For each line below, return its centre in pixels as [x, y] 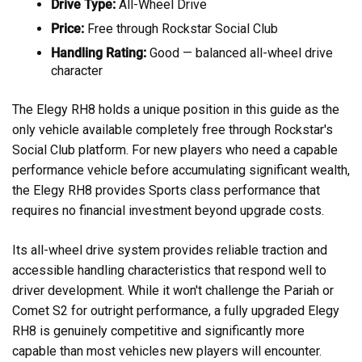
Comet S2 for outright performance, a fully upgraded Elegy [176, 310]
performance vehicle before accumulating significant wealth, [181, 170]
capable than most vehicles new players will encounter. [167, 351]
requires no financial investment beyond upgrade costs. [168, 210]
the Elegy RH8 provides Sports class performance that [166, 190]
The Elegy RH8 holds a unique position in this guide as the [176, 109]
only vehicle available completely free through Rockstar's [173, 129]
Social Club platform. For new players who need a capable [175, 149]
